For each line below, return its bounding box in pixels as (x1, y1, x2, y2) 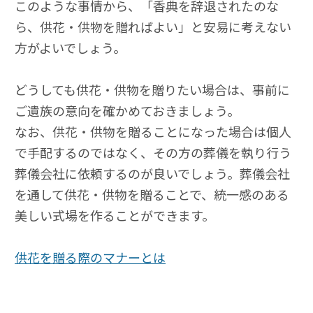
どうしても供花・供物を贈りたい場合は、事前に (15, 80, 290, 99)
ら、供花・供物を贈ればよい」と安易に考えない (15, 17, 291, 36)
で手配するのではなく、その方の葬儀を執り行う (15, 143, 291, 162)
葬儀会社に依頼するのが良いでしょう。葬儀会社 (15, 164, 290, 183)
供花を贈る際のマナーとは (15, 248, 166, 267)
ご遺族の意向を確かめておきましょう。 (15, 101, 240, 120)
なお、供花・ (15, 122, 90, 141)
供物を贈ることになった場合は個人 (90, 122, 291, 141)
